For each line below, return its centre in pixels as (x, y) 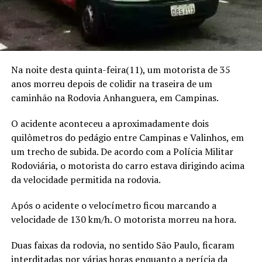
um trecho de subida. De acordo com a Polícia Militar (122, 151)
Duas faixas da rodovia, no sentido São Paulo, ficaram (123, 245)
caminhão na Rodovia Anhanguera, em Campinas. (115, 97)
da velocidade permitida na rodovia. (86, 179)
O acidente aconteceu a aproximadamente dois (110, 123)
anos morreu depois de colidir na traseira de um (111, 83)
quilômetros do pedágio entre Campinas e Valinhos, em (127, 137)
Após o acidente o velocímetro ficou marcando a (113, 205)
